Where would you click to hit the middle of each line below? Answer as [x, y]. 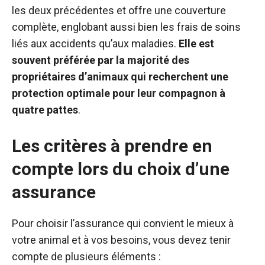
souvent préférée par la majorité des [101, 60]
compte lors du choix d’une [121, 169]
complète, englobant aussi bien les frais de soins [126, 27]
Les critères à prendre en [112, 146]
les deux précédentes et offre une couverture [119, 10]
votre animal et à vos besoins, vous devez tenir [121, 240]
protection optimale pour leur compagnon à [119, 93]
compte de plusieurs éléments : [86, 256]
